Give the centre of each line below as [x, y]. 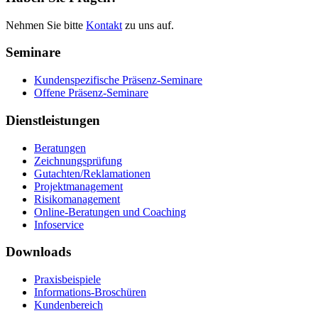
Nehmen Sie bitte [46, 25]
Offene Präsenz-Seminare [91, 93]
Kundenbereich [68, 305]
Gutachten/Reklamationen [92, 173]
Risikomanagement [77, 199]
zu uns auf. [148, 25]
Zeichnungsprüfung [78, 160]
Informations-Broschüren [90, 292]
